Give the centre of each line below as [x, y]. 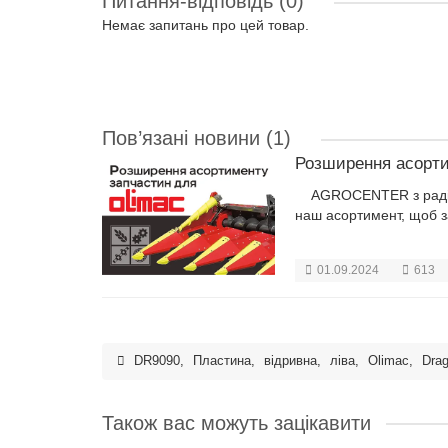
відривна [290, 360]
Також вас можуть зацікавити [236, 422]
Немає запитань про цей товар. [205, 25]
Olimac [388, 360]
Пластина [222, 360]
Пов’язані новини [181, 138]
